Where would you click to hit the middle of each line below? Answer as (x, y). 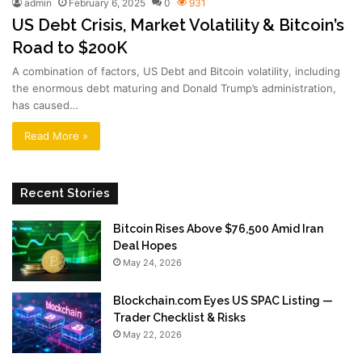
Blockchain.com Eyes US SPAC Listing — (223, 301)
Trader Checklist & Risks (179, 318)
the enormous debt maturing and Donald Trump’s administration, (174, 88)
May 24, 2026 (152, 263)
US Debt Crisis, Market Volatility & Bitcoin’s (178, 25)
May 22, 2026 (152, 335)
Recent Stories (65, 194)
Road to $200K (70, 48)
